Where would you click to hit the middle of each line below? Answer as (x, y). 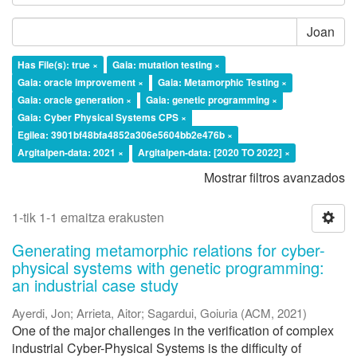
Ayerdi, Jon (41, 312)
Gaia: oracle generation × (75, 99)
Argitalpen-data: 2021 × (71, 152)
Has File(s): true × (58, 64)
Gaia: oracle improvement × (80, 82)
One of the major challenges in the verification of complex (173, 330)
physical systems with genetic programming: (168, 267)
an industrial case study (95, 284)
